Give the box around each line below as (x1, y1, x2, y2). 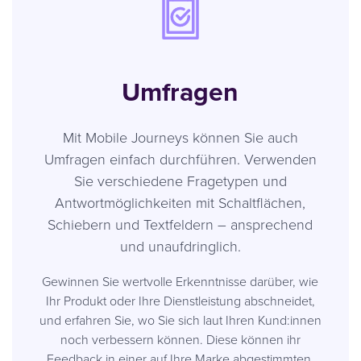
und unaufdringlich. (119, 235, 241, 255)
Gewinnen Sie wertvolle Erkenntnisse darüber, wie (42, 272, 319, 290)
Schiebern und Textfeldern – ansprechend (48, 214, 313, 234)
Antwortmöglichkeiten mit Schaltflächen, (55, 192, 306, 212)
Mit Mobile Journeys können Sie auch (62, 127, 298, 147)
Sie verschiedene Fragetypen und (73, 170, 287, 190)
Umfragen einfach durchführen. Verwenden (44, 148, 317, 168)
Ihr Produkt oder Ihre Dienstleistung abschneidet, (45, 291, 315, 309)
